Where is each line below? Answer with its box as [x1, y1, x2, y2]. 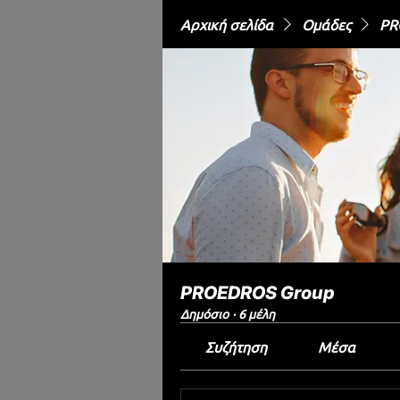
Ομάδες [302, 15, 351, 33]
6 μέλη [238, 305, 275, 321]
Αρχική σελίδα [180, 15, 273, 33]
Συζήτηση [205, 337, 268, 355]
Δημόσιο [180, 305, 229, 321]
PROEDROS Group [180, 282, 335, 304]
